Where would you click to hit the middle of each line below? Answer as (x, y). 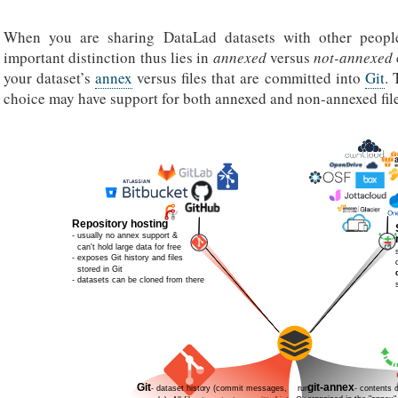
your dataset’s (50, 77)
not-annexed (354, 57)
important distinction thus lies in (108, 57)
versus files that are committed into (249, 77)
